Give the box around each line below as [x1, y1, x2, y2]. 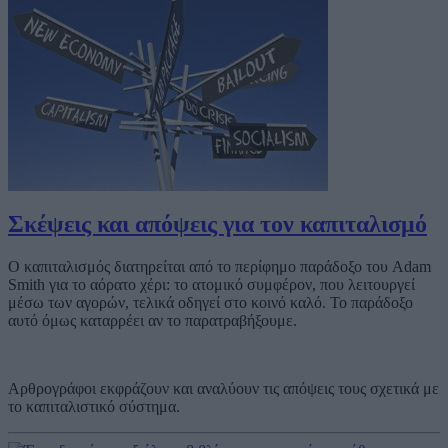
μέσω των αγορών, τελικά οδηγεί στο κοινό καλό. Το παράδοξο [8, 293, 413, 311]
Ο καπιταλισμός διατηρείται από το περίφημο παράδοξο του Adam [8, 257, 431, 275]
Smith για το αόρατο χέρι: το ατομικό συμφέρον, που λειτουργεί [8, 275, 415, 293]
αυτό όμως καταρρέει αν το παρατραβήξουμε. [8, 311, 297, 329]
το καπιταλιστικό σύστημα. [8, 397, 180, 415]
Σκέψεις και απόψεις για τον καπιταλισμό [8, 210, 427, 237]
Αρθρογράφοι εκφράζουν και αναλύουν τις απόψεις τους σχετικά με [8, 379, 439, 397]
